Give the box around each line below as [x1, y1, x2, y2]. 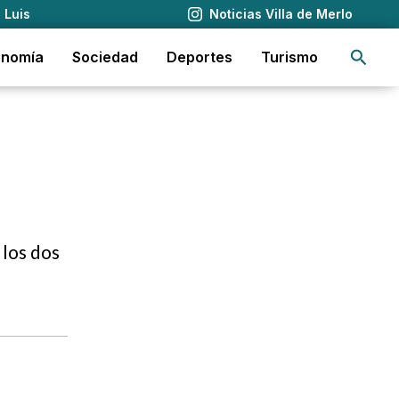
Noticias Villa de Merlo [208, 6, 353, 21]
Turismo [261, 48, 318, 66]
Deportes [167, 48, 232, 66]
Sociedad [72, 48, 138, 66]
